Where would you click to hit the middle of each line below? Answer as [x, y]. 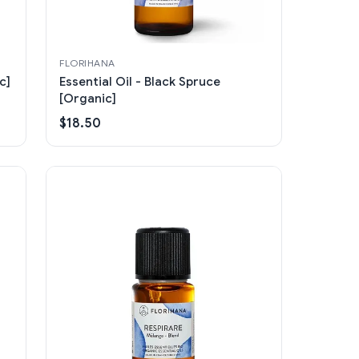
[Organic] [88, 99]
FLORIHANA [87, 63]
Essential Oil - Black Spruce [140, 82]
